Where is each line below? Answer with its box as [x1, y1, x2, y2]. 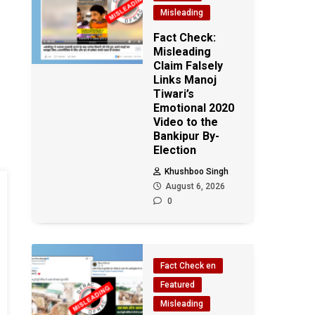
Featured [160, 280, 195, 290]
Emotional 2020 [153, 101, 235, 115]
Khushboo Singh [165, 167, 229, 176]
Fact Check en [160, 261, 217, 271]
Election [153, 143, 197, 157]
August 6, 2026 [165, 181, 226, 191]
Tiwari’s [153, 87, 195, 101]
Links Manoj [153, 73, 217, 86]
